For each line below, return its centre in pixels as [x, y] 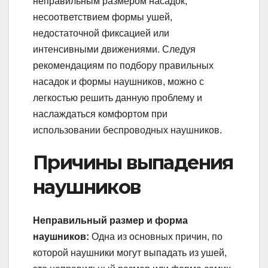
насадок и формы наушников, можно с [118, 81]
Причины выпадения [133, 162]
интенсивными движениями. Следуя [114, 49]
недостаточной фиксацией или [101, 33]
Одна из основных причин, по [156, 237]
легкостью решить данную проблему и [118, 98]
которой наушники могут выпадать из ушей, [130, 253]
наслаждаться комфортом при [100, 114]
